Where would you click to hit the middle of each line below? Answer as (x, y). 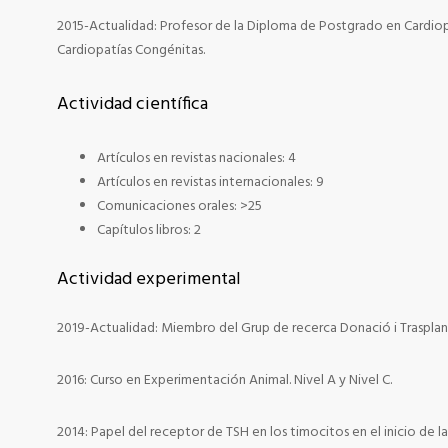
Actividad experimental (149, 279)
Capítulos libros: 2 (149, 230)
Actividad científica (132, 104)
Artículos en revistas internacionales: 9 (210, 182)
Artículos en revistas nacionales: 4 (196, 158)
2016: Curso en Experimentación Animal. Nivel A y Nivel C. (224, 380)
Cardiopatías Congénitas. (131, 50)
